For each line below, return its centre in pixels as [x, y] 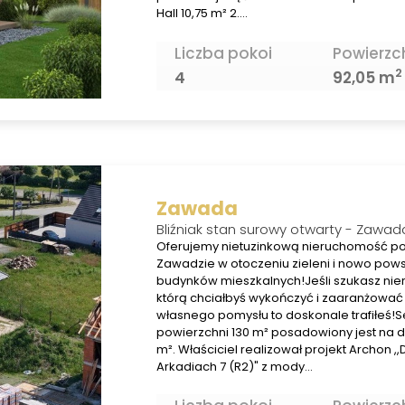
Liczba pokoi [223, 53]
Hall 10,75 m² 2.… [202, 14]
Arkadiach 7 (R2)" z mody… [234, 366]
